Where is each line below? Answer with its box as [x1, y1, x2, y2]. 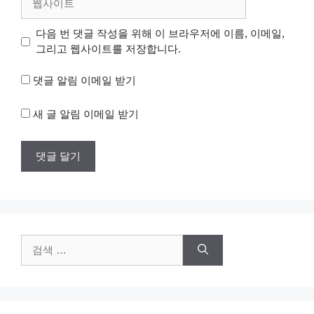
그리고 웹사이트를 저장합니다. [35, 43, 181, 55]
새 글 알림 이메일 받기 [33, 108, 139, 121]
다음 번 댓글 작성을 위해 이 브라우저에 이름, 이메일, [35, 27, 285, 40]
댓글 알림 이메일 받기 [33, 74, 136, 86]
